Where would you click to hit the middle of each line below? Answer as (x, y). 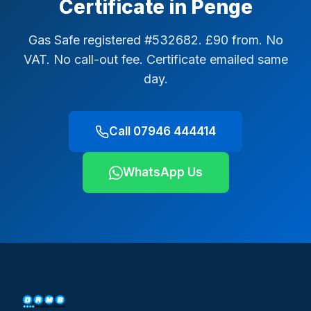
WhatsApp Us (162, 172)
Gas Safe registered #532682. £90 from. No (155, 40)
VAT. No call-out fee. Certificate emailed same (155, 59)
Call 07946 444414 (162, 131)
